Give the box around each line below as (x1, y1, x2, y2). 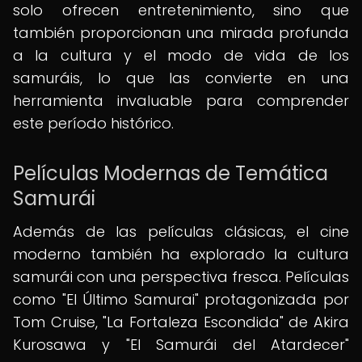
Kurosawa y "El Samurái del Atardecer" (13, 335, 349, 355)
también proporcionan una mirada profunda (13, 23, 349, 43)
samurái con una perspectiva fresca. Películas (13, 267, 349, 287)
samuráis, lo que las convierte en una (13, 68, 349, 88)
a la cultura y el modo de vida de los (13, 45, 349, 65)
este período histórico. (13, 113, 174, 133)
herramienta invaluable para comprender (13, 90, 349, 111)
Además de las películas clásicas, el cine (13, 221, 349, 242)
